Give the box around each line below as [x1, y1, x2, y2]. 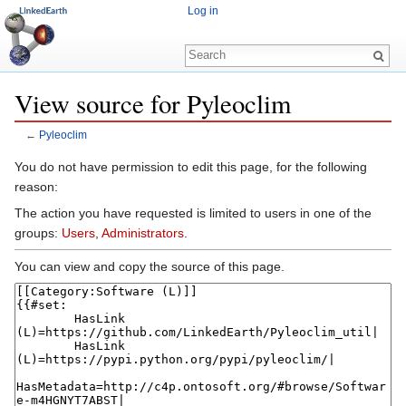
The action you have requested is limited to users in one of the [14, 205, 372, 220]
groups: [14, 225, 62, 240]
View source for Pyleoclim [14, 86, 291, 121]
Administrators [101, 225, 184, 240]
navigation [68, 141, 127, 157]
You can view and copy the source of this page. [14, 258, 285, 274]
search [134, 141, 173, 157]
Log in [188, 5, 219, 17]
